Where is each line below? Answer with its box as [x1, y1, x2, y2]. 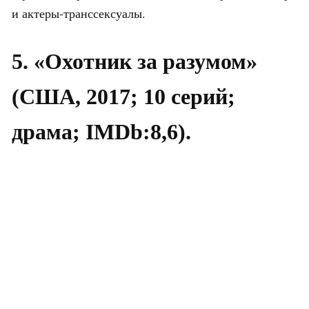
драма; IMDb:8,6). [12, 119, 191, 145]
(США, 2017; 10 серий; [12, 84, 235, 110]
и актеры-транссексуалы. [12, 5, 146, 22]
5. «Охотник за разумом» [12, 49, 257, 74]
